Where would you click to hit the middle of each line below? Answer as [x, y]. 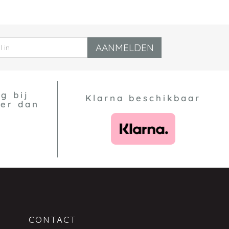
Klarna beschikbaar [143, 98]
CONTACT [52, 220]
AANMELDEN [124, 48]
